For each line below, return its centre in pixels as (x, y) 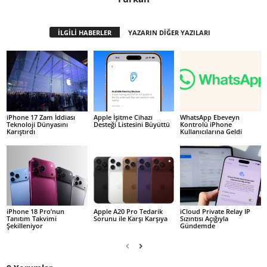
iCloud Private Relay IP (215, 212)
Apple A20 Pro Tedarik (128, 212)
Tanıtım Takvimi (32, 219)
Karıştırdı (21, 131)
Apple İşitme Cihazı (123, 117)
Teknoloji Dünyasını (37, 124)
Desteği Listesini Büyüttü (131, 124)
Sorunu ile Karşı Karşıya (130, 219)
